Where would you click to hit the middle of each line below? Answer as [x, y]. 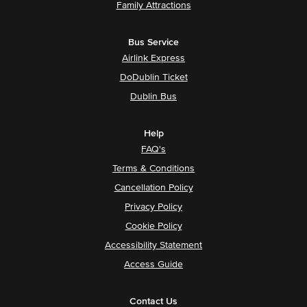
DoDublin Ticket [153, 77]
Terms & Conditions [153, 168]
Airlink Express [153, 58]
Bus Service [153, 42]
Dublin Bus [153, 96]
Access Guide [153, 264]
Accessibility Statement [153, 245]
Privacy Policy [153, 207]
